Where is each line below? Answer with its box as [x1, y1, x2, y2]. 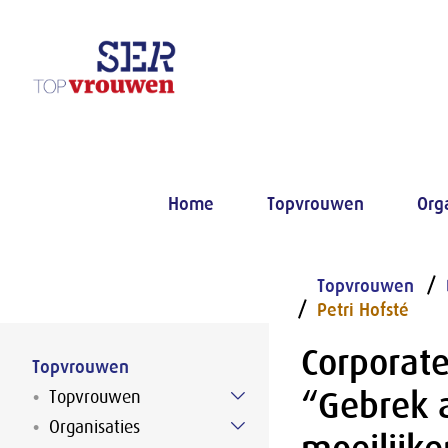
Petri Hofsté [316, 300, 409, 320]
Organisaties [49, 417, 140, 437]
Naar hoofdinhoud [220, 62, 355, 82]
